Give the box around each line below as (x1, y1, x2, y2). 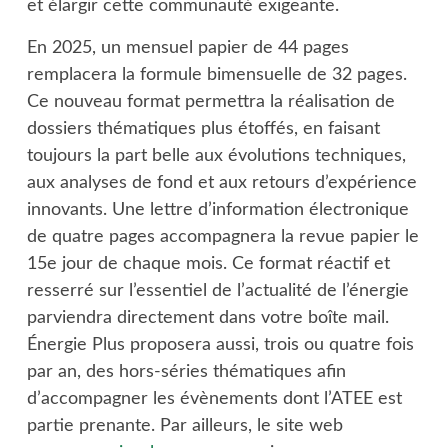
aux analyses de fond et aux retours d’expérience (26, 174, 417, 192)
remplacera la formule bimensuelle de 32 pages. (26, 66, 407, 84)
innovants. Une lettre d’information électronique (26, 201, 409, 219)
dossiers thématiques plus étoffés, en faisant (26, 120, 380, 138)
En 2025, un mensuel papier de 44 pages (26, 39, 349, 57)
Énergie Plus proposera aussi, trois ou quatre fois (26, 336, 414, 354)
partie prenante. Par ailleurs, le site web (26, 417, 343, 435)
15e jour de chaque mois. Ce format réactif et (26, 255, 390, 273)
